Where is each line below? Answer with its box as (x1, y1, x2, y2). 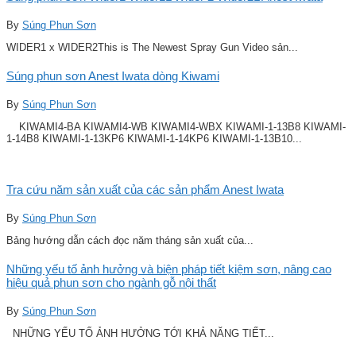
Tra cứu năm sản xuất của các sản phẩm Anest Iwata (6, 182, 284, 196)
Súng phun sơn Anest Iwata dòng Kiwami (6, 68, 219, 83)
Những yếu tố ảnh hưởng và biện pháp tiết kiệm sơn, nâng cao (6, 261, 331, 276)
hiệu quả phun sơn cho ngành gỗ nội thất (6, 275, 216, 289)
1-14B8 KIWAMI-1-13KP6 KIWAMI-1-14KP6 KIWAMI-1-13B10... (6, 132, 302, 145)
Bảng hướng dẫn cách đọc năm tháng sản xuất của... (6, 234, 253, 246)
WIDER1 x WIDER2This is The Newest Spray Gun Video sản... (6, 41, 298, 54)
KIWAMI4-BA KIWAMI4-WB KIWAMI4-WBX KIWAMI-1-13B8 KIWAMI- (6, 120, 346, 133)
